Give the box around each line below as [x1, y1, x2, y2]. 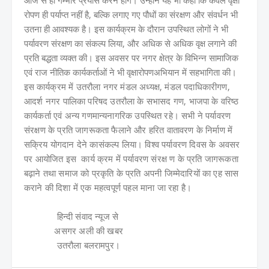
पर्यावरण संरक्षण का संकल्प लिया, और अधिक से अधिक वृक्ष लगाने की [24, 37, 237, 49]
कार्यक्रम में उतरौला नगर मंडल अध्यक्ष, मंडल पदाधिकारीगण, [37, 80, 230, 92]
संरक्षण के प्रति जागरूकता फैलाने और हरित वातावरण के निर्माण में [24, 123, 233, 136]
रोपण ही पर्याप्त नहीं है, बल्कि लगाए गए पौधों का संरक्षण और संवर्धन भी [24, 8, 238, 20]
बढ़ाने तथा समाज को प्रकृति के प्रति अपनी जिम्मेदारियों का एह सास [24, 166, 239, 179]
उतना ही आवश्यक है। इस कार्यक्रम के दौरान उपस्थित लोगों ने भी [24, 22, 228, 35]
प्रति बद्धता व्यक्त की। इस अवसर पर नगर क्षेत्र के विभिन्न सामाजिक [24, 51, 238, 64]
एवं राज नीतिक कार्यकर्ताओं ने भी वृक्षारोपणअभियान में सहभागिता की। [24, 65, 237, 78]
